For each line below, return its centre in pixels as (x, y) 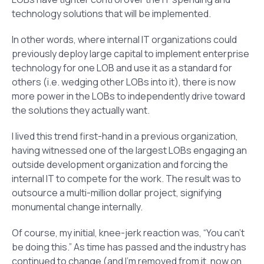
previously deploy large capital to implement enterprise (131, 53)
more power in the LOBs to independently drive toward (128, 96)
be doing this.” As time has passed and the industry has (129, 247)
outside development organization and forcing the (120, 164)
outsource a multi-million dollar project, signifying (117, 192)
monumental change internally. (77, 207)
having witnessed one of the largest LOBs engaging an (129, 150)
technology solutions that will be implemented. (111, 13)
